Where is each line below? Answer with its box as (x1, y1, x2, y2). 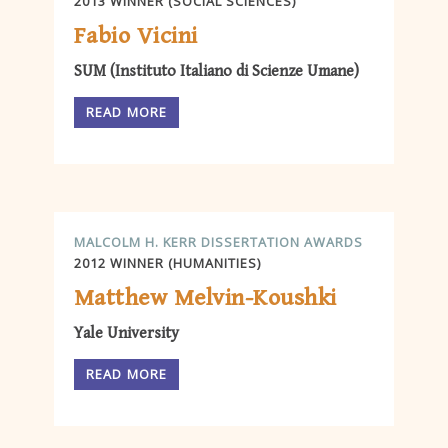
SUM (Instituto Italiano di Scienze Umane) (74, 62, 359, 82)
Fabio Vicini (74, 22, 198, 51)
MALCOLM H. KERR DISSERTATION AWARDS (74, 232, 363, 251)
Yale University (74, 324, 179, 344)
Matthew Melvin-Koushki (74, 284, 337, 313)
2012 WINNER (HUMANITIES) (74, 253, 261, 272)
